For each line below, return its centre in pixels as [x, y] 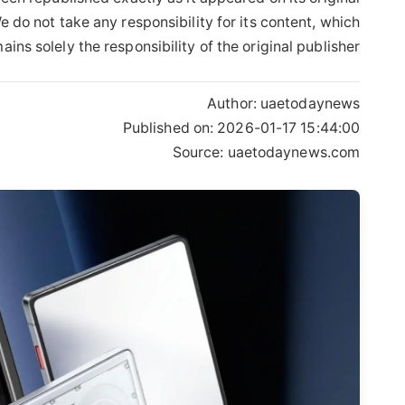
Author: [234, 103]
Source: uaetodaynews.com [266, 152]
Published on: [170, 127]
